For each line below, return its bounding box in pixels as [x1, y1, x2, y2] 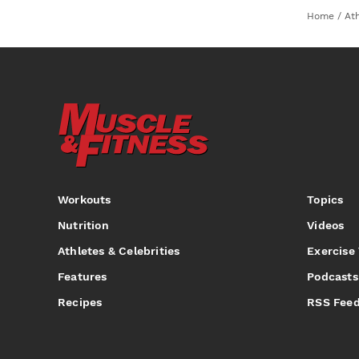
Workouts [58, 192, 111, 206]
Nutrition [58, 218, 109, 232]
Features [58, 269, 107, 283]
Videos [307, 218, 345, 232]
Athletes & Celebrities [58, 244, 180, 257]
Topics [307, 192, 344, 206]
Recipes [58, 295, 103, 309]
